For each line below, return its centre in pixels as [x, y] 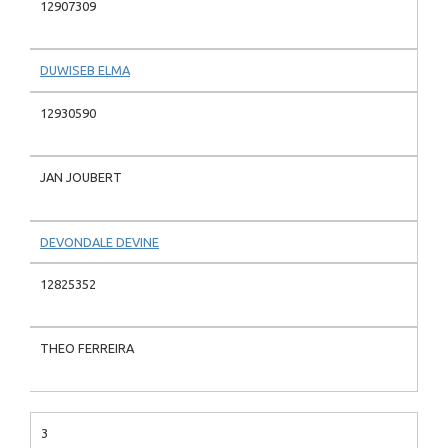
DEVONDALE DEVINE [99, 241]
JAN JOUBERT [81, 177]
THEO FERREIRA [87, 348]
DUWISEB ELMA [85, 70]
